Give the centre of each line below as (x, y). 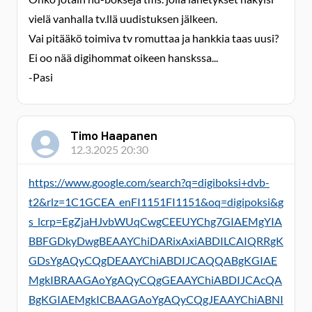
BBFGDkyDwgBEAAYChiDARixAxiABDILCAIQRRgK (156, 241)
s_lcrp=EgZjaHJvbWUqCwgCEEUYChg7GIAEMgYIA (155, 221)
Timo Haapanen (114, 136)
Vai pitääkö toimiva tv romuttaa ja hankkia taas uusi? (154, 38)
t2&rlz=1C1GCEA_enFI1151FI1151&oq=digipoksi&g (156, 202)
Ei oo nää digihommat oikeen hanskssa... (123, 57)
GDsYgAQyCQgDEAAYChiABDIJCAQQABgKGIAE (153, 260)
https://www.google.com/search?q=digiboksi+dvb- (149, 182)
